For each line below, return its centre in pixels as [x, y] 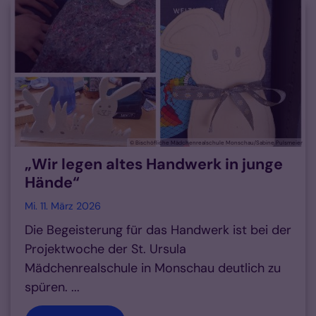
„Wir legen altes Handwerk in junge [154, 165]
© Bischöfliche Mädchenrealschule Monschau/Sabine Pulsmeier [216, 143]
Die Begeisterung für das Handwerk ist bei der [158, 230]
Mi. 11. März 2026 [63, 206]
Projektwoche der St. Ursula [105, 249]
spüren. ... [52, 287]
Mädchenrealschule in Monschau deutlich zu [153, 268]
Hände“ [52, 183]
